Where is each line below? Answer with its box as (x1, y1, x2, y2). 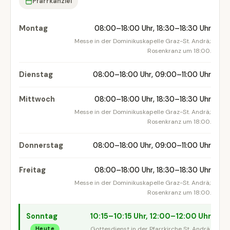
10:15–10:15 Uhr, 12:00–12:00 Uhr (90, 212, 211, 221)
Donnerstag (19, 141, 63, 150)
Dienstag (19, 70, 53, 80)
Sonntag (26, 212, 57, 221)
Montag (19, 24, 48, 33)
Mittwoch (19, 94, 55, 104)
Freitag (19, 165, 46, 175)
